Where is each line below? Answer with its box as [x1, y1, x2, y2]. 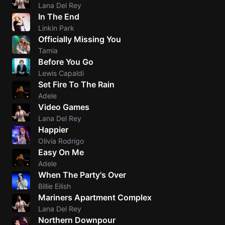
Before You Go [38, 57, 93, 67]
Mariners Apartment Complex [38, 192, 152, 202]
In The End [38, 12, 79, 22]
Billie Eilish [38, 182, 71, 190]
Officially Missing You [38, 34, 121, 44]
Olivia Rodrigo [38, 137, 84, 145]
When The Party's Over [38, 170, 126, 180]
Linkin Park [38, 24, 74, 32]
